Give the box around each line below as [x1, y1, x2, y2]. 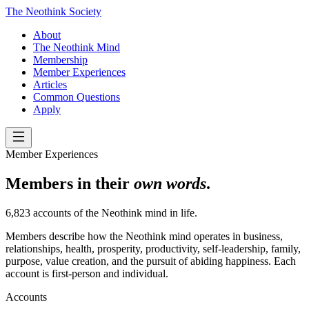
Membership [33, 54, 88, 66]
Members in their [6, 174, 134, 192]
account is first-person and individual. [6, 267, 168, 279]
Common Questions [33, 91, 120, 103]
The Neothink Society [6, 6, 101, 17]
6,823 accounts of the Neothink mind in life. [6, 206, 197, 219]
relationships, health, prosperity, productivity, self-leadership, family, [6, 242, 301, 255]
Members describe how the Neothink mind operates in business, [6, 230, 283, 242]
